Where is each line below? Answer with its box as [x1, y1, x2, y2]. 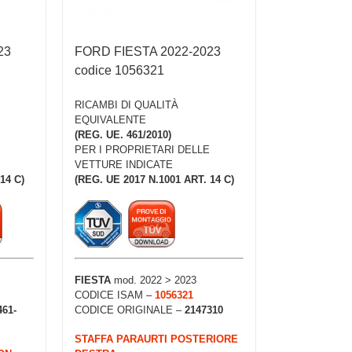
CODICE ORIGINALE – [74, 304, 185, 317]
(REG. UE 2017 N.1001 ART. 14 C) [74, 174, 234, 186]
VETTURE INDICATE [74, 159, 173, 171]
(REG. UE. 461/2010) [74, 129, 171, 141]
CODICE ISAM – [74, 289, 155, 302]
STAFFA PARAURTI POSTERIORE [74, 332, 238, 345]
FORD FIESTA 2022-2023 [74, 44, 221, 58]
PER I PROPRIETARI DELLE [74, 144, 210, 156]
